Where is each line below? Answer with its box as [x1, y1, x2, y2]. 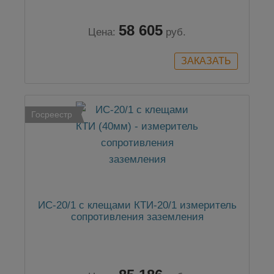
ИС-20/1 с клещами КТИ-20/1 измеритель [37, 199, 237, 212]
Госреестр [31, 109, 72, 120]
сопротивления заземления [70, 211, 204, 223]
